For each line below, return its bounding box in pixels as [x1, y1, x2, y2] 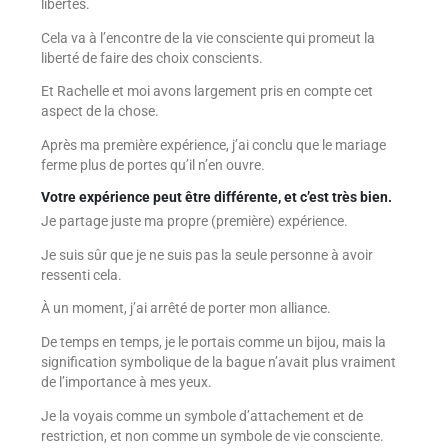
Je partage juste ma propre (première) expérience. [40, 213, 348, 230]
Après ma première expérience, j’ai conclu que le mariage [40, 136, 386, 153]
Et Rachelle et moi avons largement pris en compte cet [40, 83, 373, 100]
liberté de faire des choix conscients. [40, 49, 263, 66]
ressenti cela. [40, 266, 122, 283]
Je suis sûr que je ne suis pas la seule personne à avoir [40, 246, 373, 263]
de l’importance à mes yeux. [40, 374, 212, 391]
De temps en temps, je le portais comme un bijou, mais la [40, 334, 386, 351]
